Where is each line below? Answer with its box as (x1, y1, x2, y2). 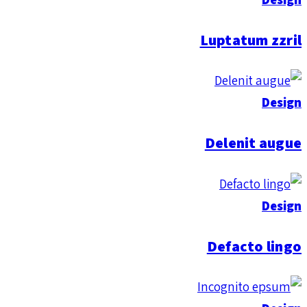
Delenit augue (204, 133, 302, 153)
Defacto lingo (206, 236, 302, 256)
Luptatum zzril (199, 29, 302, 49)
